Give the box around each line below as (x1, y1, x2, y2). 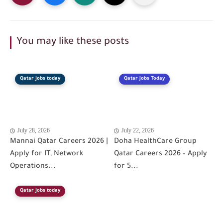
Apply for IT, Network (10, 150, 83, 158)
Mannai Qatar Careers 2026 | (10, 137, 108, 146)
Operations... (10, 162, 56, 171)
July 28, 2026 (17, 127, 50, 134)
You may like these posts (16, 37, 129, 48)
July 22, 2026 (121, 127, 154, 134)
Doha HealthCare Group (114, 137, 197, 146)
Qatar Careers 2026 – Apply (114, 150, 207, 158)
